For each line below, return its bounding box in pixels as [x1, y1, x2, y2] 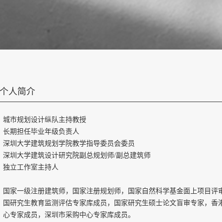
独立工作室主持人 [3, 164, 58, 171]
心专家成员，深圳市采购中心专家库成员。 [3, 211, 135, 219]
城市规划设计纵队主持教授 [3, 116, 86, 123]
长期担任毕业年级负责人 [3, 128, 79, 135]
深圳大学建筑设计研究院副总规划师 [3, 152, 114, 159]
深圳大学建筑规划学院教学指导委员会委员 [3, 140, 135, 147]
